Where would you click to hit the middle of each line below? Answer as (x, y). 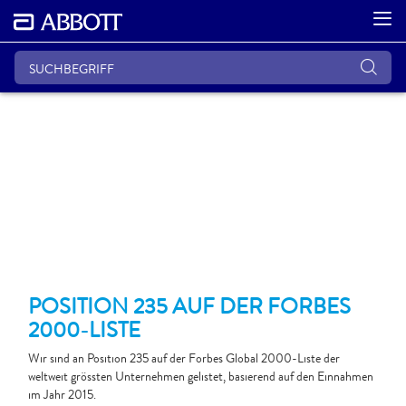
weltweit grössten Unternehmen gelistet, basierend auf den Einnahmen (201, 376)
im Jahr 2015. (62, 394)
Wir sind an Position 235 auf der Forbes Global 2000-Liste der (184, 358)
